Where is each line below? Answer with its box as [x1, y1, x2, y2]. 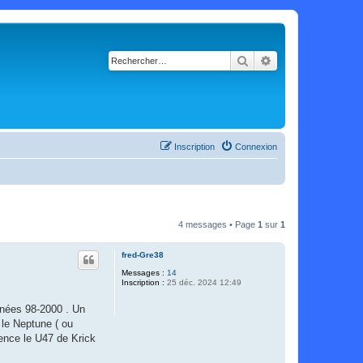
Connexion [235, 142, 277, 152]
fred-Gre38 [122, 250, 164, 259]
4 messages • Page [178, 220, 258, 229]
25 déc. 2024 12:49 [164, 278, 241, 287]
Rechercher [249, 53, 305, 67]
